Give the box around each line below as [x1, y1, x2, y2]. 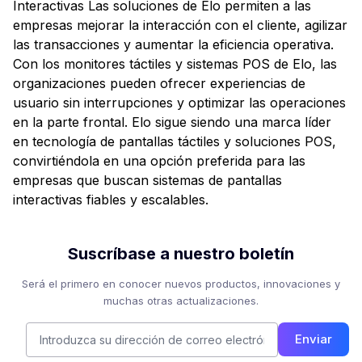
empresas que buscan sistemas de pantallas [13, 172, 282, 188]
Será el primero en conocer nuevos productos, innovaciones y [22, 277, 340, 290]
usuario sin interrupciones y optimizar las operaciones [13, 95, 346, 111]
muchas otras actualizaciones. [103, 294, 259, 307]
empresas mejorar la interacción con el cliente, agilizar [13, 17, 347, 33]
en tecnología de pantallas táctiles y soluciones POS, [13, 133, 336, 149]
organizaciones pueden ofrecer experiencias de [13, 75, 305, 91]
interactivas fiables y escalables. [13, 192, 208, 208]
